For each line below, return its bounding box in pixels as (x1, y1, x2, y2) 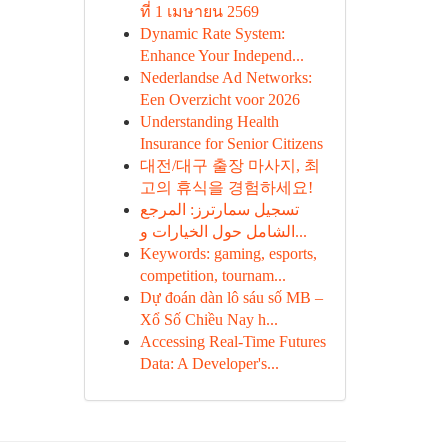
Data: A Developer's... (139, 355, 279, 372)
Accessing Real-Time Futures (139, 333, 326, 350)
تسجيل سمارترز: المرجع (139, 201, 299, 218)
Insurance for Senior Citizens (139, 135, 323, 152)
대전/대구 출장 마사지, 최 (139, 157, 320, 174)
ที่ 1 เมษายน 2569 (139, 3, 259, 20)
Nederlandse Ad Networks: (139, 69, 312, 86)
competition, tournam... (139, 267, 286, 284)
